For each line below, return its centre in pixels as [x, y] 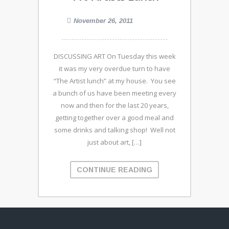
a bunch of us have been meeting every [114, 93]
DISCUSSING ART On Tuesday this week [114, 56]
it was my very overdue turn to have [114, 68]
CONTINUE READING [114, 170]
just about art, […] [114, 142]
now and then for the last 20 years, [114, 105]
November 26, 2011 [103, 21]
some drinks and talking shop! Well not [114, 130]
